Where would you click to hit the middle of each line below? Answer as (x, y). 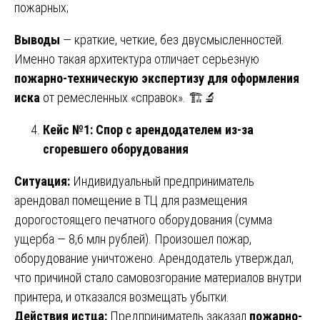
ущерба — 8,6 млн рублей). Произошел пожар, (133, 239)
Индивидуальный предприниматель (162, 181)
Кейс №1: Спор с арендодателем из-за (148, 129)
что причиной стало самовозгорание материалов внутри (158, 277)
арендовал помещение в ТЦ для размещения (131, 200)
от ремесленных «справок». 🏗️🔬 (128, 97)
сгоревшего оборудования (116, 149)
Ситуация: (42, 181)
